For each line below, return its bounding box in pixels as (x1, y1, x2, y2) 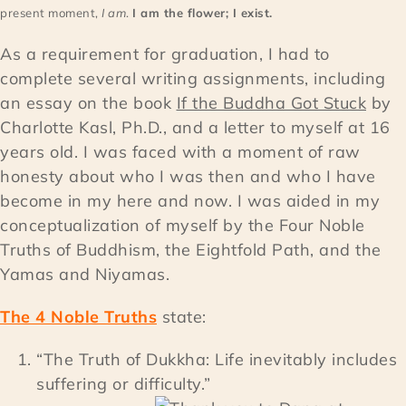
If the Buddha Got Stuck (176, 92, 366, 114)
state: (157, 306, 207, 328)
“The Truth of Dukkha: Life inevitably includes (36, 349, 397, 371)
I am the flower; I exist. (132, 5, 273, 21)
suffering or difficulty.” (36, 373, 211, 395)
